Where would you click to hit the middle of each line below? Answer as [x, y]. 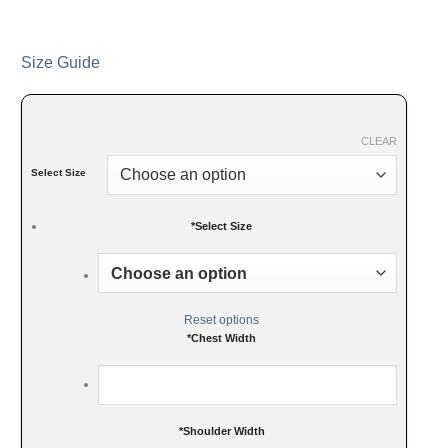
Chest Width [224, 338]
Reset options [222, 320]
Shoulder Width [223, 431]
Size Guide [60, 62]
